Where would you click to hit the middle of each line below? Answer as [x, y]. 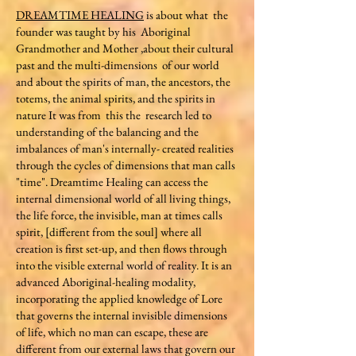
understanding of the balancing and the [107, 132]
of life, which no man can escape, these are [112, 332]
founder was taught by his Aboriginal [103, 31]
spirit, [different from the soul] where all [109, 232]
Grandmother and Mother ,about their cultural [125, 48]
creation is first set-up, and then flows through [122, 248]
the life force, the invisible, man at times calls [119, 215]
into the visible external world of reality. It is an [124, 265]
